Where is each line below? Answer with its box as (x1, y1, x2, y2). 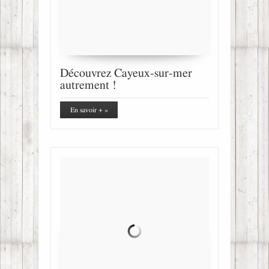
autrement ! (60, 79, 116, 91)
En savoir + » (70, 106, 108, 113)
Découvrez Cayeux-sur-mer (60, 67, 192, 79)
